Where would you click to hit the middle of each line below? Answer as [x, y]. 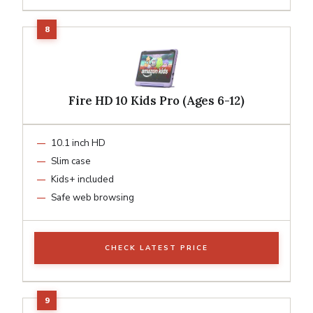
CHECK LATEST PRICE [156, 248]
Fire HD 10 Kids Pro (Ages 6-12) [156, 100]
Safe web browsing [93, 197]
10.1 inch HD [78, 143]
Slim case [71, 161]
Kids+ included [82, 179]
